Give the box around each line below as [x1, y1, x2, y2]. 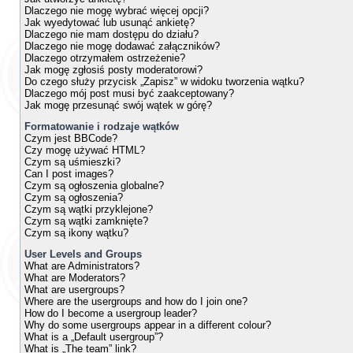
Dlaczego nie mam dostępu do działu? [24, 28, 199, 40]
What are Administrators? [24, 260, 139, 272]
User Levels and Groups [24, 248, 142, 260]
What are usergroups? [24, 284, 124, 295]
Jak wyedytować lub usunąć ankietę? [24, 17, 195, 28]
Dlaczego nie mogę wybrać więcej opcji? [24, 5, 209, 17]
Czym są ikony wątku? [24, 227, 128, 239]
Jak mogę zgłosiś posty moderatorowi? [24, 64, 203, 76]
